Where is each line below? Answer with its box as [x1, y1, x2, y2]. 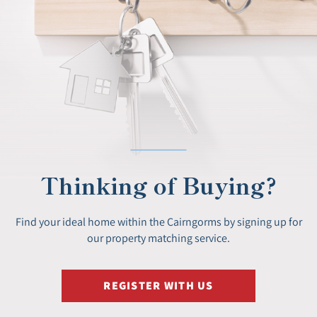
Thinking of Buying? [40, 168, 277, 201]
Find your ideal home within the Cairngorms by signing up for [15, 214, 302, 229]
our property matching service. [87, 230, 230, 245]
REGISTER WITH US [103, 277, 214, 293]
